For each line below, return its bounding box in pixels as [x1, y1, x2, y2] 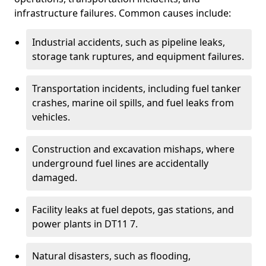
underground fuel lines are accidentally [32, 157, 208, 170]
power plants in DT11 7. [32, 217, 138, 230]
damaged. [32, 171, 77, 184]
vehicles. [32, 110, 70, 123]
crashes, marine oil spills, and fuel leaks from [32, 96, 234, 109]
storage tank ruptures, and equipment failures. [32, 50, 244, 63]
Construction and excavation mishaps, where [32, 142, 235, 156]
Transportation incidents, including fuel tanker [32, 82, 241, 95]
